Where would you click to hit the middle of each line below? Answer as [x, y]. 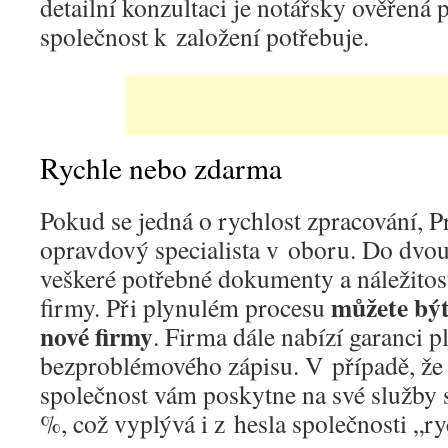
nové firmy [96, 336]
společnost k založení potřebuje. [204, 36]
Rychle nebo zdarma [161, 167]
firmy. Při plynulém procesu [185, 307]
